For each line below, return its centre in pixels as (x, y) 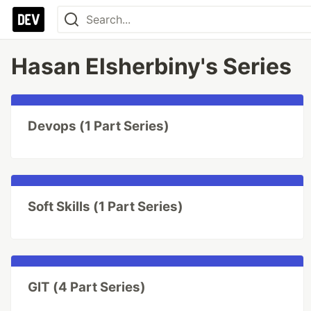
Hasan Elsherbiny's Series (151, 66)
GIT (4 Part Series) (87, 287)
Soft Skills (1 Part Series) (106, 207)
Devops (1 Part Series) (99, 126)
